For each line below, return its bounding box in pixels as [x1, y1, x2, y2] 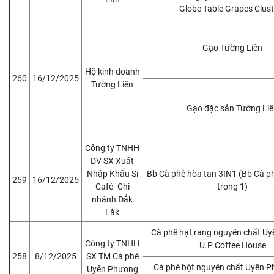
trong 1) [217, 181, 248, 191]
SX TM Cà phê [86, 251, 139, 261]
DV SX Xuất [91, 155, 134, 166]
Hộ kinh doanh [84, 66, 140, 76]
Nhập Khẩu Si [86, 168, 138, 179]
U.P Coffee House [199, 240, 266, 250]
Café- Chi [95, 181, 130, 191]
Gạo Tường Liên [202, 42, 262, 53]
